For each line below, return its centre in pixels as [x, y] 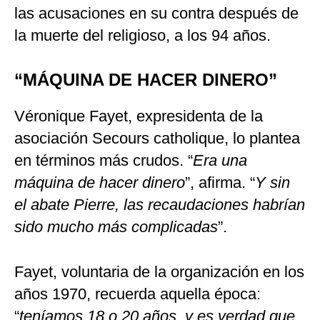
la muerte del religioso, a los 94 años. [142, 36]
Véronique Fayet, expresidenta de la [139, 116]
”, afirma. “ [220, 183]
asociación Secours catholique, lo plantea [157, 139]
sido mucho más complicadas [116, 227]
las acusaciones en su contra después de [156, 14]
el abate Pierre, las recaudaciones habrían [160, 205]
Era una [220, 161]
